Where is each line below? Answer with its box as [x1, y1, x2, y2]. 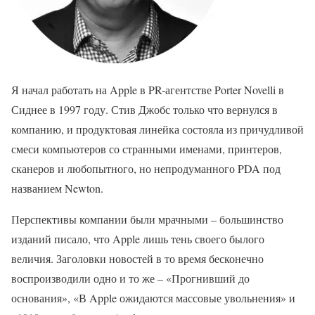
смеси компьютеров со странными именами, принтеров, [11, 141, 282, 156]
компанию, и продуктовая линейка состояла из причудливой [11, 122, 304, 136]
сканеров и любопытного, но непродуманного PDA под [11, 161, 281, 176]
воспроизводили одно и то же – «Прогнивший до [11, 271, 250, 285]
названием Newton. [11, 181, 103, 195]
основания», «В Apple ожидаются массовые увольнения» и [11, 290, 295, 305]
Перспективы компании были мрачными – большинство [11, 212, 283, 226]
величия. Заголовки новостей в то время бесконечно [11, 251, 264, 266]
